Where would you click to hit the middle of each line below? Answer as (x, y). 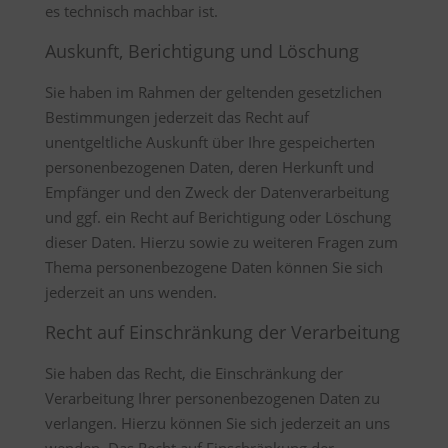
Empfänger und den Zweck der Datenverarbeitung (216, 192)
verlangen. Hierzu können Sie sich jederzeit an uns (217, 423)
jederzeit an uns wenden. (130, 292)
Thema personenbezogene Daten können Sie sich (213, 267)
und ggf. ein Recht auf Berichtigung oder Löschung (217, 217)
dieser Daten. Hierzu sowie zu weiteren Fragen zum (221, 242)
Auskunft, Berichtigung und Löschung (201, 51)
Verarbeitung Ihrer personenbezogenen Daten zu (212, 398)
